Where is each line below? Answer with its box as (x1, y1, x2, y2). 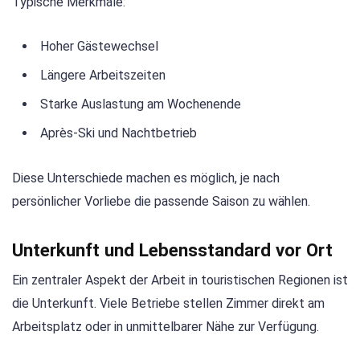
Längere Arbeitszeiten (40, 67, 166, 83)
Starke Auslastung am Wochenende (40, 96, 241, 112)
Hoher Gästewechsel (40, 38, 158, 54)
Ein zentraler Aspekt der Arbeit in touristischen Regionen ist (12, 272, 348, 288)
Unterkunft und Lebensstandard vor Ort (12, 239, 333, 261)
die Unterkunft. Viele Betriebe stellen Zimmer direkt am (12, 296, 325, 312)
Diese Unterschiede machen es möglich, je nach (12, 170, 280, 186)
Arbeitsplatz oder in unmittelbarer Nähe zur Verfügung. (12, 319, 319, 335)
